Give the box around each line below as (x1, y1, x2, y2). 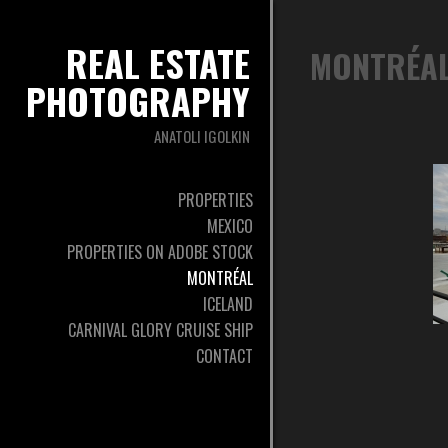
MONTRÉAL (187, 266, 253, 290)
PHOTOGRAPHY (26, 74, 250, 127)
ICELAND (203, 292, 253, 316)
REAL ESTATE (66, 36, 250, 89)
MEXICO (207, 214, 253, 238)
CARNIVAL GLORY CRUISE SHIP (68, 318, 253, 342)
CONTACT (196, 344, 253, 368)
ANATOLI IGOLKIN (154, 125, 250, 147)
